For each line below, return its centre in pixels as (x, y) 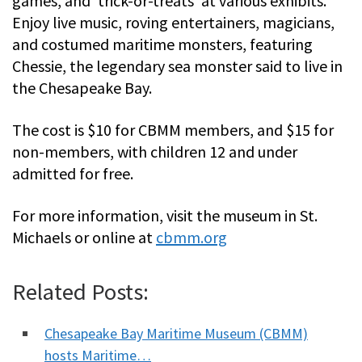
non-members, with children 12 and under (155, 151)
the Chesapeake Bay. (82, 87)
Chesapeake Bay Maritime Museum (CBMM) (176, 333)
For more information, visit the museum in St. (165, 215)
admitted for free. (73, 173)
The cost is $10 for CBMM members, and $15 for (173, 129)
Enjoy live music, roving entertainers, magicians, (173, 22)
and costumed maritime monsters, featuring (162, 44)
